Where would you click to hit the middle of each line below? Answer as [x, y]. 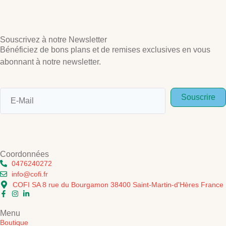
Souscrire [198, 97]
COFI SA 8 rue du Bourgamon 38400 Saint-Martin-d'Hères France [118, 184]
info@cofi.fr [30, 174]
